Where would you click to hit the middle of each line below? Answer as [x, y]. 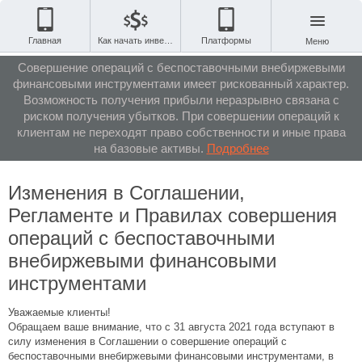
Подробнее [238, 148]
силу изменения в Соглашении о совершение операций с [147, 342]
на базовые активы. [150, 148]
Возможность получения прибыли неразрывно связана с [181, 100]
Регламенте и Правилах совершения [173, 216]
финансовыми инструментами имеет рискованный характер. [181, 84]
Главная [45, 40]
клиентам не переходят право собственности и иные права [181, 132]
